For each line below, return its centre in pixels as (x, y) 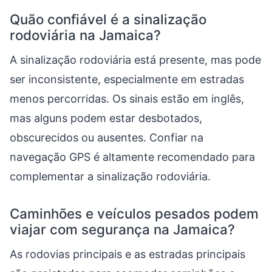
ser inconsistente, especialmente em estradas (127, 79)
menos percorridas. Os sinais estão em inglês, (127, 99)
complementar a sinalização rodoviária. (110, 176)
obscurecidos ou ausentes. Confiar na (107, 138)
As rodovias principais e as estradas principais (127, 254)
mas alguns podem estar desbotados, (106, 118)
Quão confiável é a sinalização (108, 19)
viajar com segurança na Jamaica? (122, 229)
